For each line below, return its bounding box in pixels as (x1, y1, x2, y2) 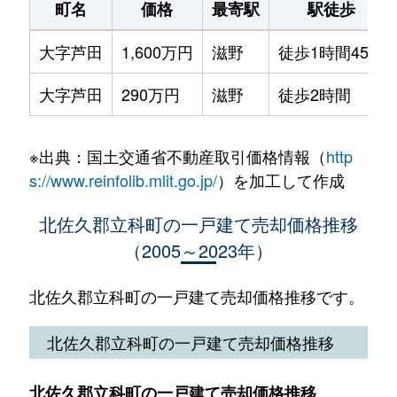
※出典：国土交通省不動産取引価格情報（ (28, 144, 326, 167)
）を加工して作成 (216, 167, 345, 191)
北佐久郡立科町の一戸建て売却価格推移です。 (28, 284, 364, 307)
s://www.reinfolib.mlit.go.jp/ (28, 167, 217, 191)
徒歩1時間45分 (277, 40, 385, 63)
